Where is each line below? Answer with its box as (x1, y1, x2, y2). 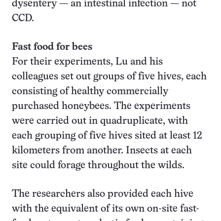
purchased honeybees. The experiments (12, 102, 190, 111)
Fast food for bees (12, 42, 92, 52)
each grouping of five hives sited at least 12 (12, 131, 202, 141)
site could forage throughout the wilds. (12, 161, 184, 170)
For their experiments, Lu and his (12, 57, 163, 67)
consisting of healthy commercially (12, 87, 168, 96)
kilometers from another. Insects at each (12, 146, 192, 155)
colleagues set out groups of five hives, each (12, 72, 207, 81)
